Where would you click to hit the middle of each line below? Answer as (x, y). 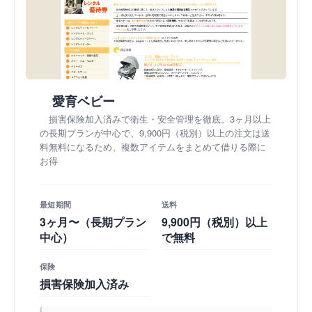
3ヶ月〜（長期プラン (93, 221)
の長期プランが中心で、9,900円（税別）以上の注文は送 (155, 132)
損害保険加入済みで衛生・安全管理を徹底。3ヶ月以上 (160, 118)
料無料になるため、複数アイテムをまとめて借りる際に (153, 146)
